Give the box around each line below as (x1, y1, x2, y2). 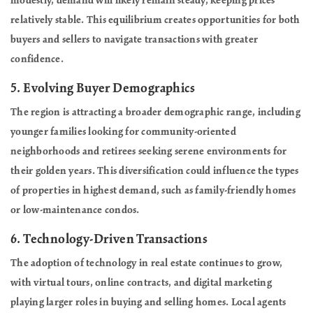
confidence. (10, 53, 64, 65)
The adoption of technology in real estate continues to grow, (10, 257, 282, 269)
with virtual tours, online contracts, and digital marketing (10, 277, 272, 289)
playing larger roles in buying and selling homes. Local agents (10, 296, 286, 308)
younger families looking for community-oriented (10, 126, 236, 138)
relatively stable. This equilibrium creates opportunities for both (10, 14, 300, 26)
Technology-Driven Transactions (23, 232, 208, 247)
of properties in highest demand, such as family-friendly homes (10, 184, 296, 196)
